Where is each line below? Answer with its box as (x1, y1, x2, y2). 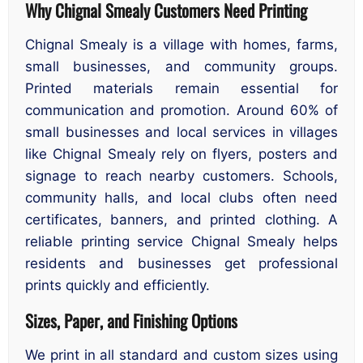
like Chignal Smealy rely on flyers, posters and (25, 146, 338, 163)
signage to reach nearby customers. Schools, (25, 168, 338, 185)
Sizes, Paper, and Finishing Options (25, 307, 237, 333)
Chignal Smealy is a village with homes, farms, (25, 36, 338, 53)
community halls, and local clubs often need (25, 190, 338, 207)
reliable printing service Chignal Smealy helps (25, 233, 338, 250)
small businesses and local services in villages (25, 124, 338, 141)
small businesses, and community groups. (25, 58, 338, 75)
